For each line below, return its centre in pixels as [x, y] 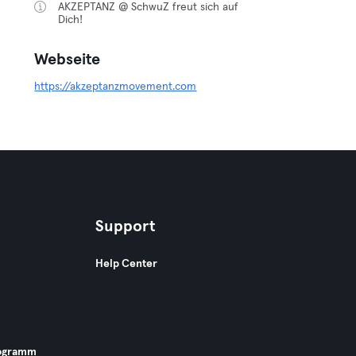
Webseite [68, 60]
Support [125, 226]
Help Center [126, 264]
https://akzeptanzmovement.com [116, 87]
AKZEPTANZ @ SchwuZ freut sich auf [149, 7]
